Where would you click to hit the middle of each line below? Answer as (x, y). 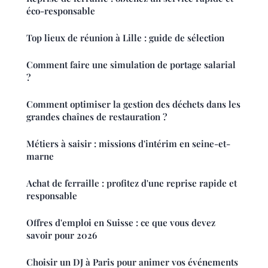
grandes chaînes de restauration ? (97, 117)
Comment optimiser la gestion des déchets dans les (133, 104)
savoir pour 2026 (62, 235)
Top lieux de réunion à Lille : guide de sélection (125, 38)
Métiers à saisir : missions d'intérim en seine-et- (128, 144)
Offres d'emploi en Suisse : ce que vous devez (121, 223)
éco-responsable (61, 11)
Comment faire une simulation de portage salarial (131, 65)
